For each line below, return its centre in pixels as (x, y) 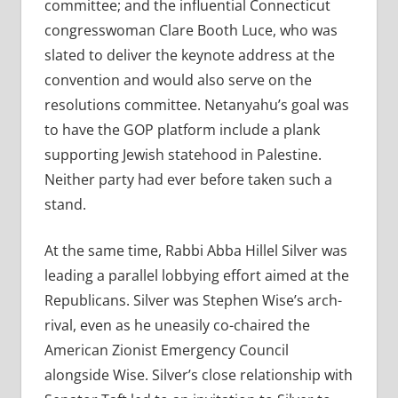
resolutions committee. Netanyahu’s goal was (196, 105)
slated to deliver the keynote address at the (189, 56)
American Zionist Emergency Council (166, 350)
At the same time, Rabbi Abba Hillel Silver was (195, 251)
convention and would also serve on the (178, 80)
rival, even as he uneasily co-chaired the (177, 326)
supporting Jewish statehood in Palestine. (183, 155)
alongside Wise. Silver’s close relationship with (198, 375)
